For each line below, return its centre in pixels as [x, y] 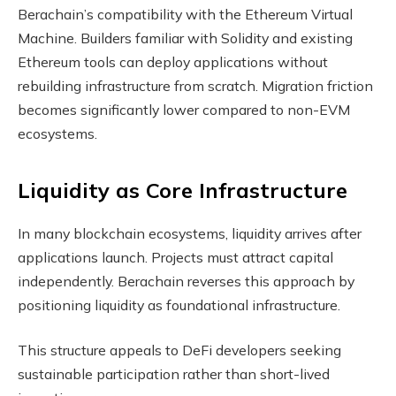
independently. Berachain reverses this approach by [186, 281]
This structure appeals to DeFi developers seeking [179, 350]
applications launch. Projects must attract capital [175, 257]
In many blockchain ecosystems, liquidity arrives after [190, 233]
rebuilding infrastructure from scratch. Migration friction [195, 86]
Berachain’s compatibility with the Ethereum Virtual [185, 15]
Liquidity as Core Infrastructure [183, 190]
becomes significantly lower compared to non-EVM [184, 110]
